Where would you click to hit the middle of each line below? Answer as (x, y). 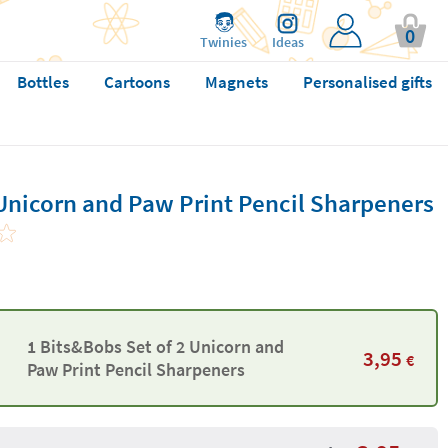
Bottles (42, 82)
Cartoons (136, 82)
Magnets (236, 82)
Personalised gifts (367, 82)
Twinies (223, 42)
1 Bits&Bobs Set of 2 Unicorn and (155, 346)
